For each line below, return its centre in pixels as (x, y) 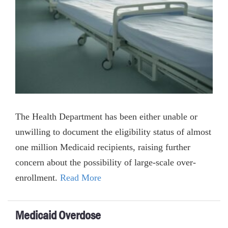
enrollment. (38, 178)
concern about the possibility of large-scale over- (106, 163)
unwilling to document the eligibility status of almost (113, 132)
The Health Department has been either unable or (106, 117)
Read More (81, 178)
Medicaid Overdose (58, 216)
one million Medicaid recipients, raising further (103, 147)
